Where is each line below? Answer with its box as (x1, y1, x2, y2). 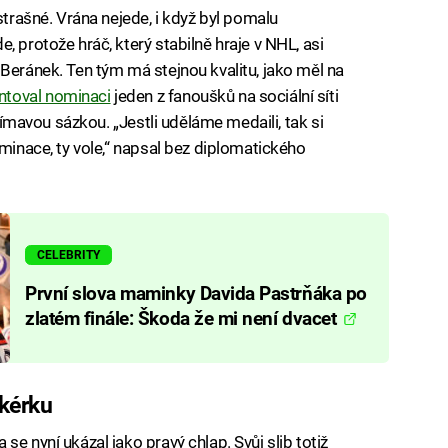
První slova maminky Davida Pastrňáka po (24, 282, 367, 305)
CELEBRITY (37, 247, 101, 262)
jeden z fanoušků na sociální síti (110, 86, 339, 107)
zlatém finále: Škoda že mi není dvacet (24, 307, 341, 330)
